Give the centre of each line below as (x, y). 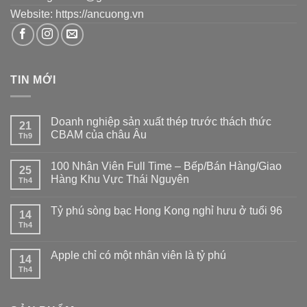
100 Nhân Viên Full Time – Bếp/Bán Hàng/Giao (166, 167)
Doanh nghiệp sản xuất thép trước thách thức (161, 122)
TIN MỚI (33, 79)
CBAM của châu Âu (99, 135)
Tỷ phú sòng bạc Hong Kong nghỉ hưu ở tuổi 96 (167, 211)
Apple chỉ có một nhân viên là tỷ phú (138, 256)
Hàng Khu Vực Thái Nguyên (120, 180)
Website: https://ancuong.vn (77, 14)
